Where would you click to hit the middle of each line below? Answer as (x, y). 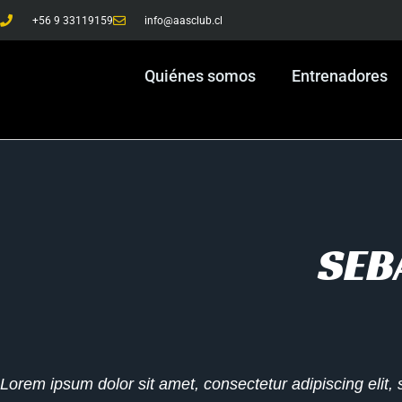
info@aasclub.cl (184, 20)
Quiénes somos (200, 76)
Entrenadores (340, 76)
